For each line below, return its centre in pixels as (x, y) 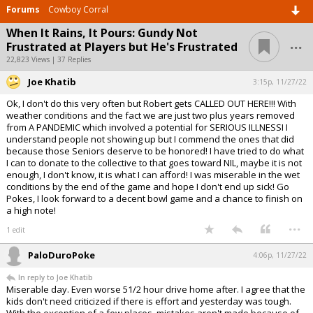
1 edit (16, 230)
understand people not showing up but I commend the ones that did (150, 139)
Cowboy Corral (78, 10)
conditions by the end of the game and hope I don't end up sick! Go (148, 187)
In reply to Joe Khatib (56, 278)
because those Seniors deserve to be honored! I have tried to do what (155, 151)
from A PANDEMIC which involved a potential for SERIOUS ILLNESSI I (147, 128)
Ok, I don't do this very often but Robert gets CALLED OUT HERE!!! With (151, 104)
